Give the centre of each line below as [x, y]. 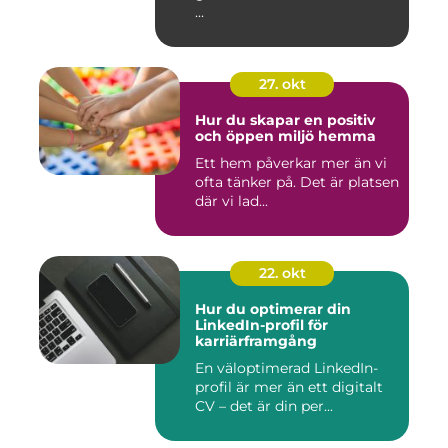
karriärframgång [256, 340]
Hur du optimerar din [273, 308]
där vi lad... [231, 200]
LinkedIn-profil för [261, 324]
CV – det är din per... [264, 405]
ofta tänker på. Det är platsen [297, 181]
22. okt [282, 272]
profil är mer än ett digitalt [289, 386]
